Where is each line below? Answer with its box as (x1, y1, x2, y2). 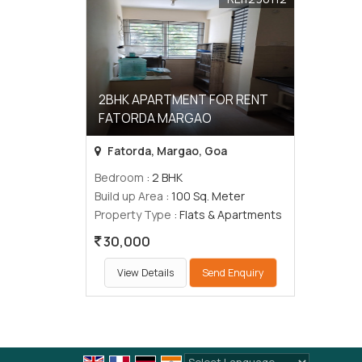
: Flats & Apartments (171, 206, 282, 222)
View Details (116, 265, 174, 280)
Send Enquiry (201, 265, 264, 280)
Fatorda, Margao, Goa (105, 142, 227, 158)
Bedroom (95, 169, 144, 185)
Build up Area (95, 187, 163, 204)
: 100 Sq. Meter (163, 187, 245, 204)
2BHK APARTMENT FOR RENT (99, 90, 268, 108)
